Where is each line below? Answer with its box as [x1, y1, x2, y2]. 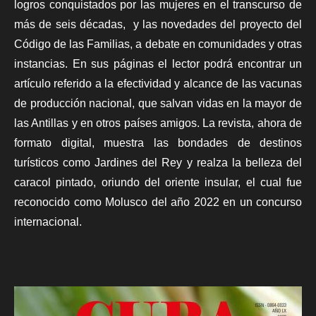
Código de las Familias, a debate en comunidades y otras [14, 38, 302, 51]
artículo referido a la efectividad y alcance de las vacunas [14, 78, 302, 90]
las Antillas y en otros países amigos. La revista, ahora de [14, 117, 302, 130]
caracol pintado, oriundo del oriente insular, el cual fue [14, 176, 302, 189]
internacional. [14, 216, 82, 229]
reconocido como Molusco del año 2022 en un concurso [14, 196, 302, 209]
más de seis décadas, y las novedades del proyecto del [14, 18, 302, 31]
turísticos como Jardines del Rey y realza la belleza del [14, 157, 302, 169]
